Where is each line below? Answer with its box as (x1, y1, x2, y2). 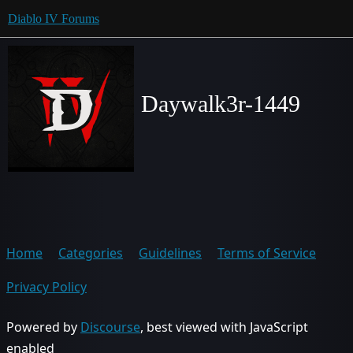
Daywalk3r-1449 (141, 90, 300, 117)
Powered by (6, 318, 80, 336)
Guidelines (139, 244, 202, 262)
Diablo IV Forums (8, 12, 99, 25)
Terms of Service (217, 244, 316, 262)
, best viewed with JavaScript (140, 318, 308, 336)
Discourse (80, 318, 140, 336)
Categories (58, 244, 123, 262)
